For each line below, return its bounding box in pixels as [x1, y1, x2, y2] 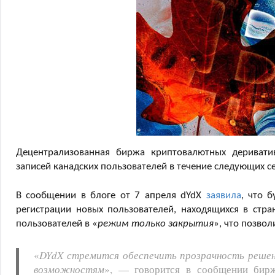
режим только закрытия [98, 218, 214, 229]
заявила [206, 190, 241, 201]
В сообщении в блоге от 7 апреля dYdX [16, 190, 206, 201]
